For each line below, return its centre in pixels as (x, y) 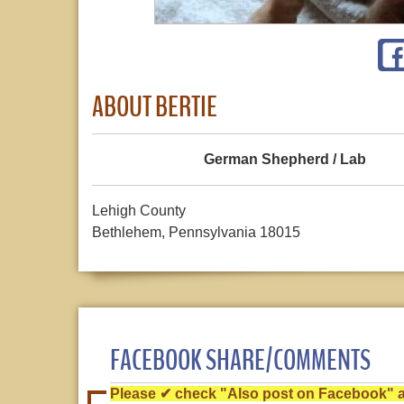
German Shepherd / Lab (285, 160)
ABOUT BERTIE (155, 107)
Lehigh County (139, 211)
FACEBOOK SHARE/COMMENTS (240, 361)
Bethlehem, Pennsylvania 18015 (196, 233)
